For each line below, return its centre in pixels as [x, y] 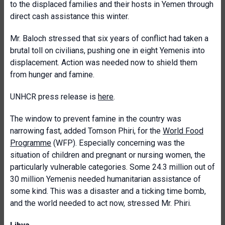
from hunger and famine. [52, 75]
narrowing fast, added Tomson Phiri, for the [86, 131]
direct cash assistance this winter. [70, 16]
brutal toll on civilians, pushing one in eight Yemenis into [107, 50]
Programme [31, 143]
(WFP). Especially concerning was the [118, 143]
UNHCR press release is [54, 97]
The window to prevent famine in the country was [96, 119]
